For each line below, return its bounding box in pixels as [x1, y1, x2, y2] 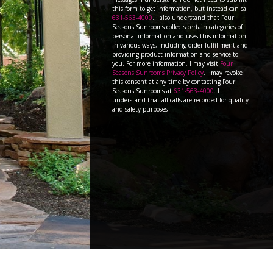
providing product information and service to [112, 50, 238, 59]
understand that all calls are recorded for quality [112, 96, 249, 105]
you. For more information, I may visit [112, 59, 220, 68]
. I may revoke [204, 68, 243, 77]
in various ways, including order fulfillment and [112, 41, 248, 50]
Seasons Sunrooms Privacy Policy [112, 68, 204, 77]
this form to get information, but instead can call [112, 4, 250, 13]
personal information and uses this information [112, 32, 246, 41]
